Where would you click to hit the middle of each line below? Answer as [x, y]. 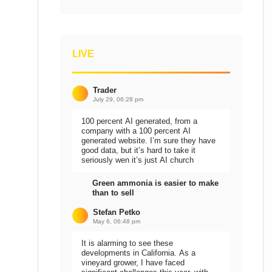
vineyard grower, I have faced [133, 263]
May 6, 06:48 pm [117, 221]
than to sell [113, 193]
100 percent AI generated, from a [139, 121]
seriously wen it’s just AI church [138, 160]
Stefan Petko [117, 212]
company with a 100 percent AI [136, 131]
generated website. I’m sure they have [148, 141]
